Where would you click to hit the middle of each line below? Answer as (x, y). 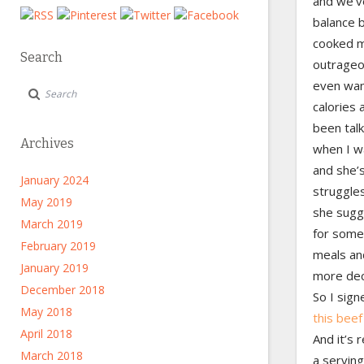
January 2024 (54, 180)
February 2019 (58, 246)
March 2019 (52, 224)
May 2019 (46, 202)
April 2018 (46, 334)
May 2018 (46, 312)
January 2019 (54, 268)
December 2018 (63, 290)
